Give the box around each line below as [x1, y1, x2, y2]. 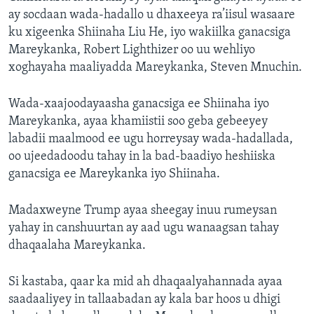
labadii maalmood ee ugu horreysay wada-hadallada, [8, 132, 293, 146]
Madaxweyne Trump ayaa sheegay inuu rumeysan [8, 204, 277, 218]
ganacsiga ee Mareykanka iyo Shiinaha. [8, 168, 220, 182]
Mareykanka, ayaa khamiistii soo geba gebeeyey [8, 115, 268, 129]
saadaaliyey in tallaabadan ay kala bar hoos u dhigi [8, 293, 280, 307]
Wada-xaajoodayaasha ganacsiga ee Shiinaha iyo [8, 97, 269, 111]
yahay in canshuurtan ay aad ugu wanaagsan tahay [8, 221, 279, 235]
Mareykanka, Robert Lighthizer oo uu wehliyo [8, 43, 255, 57]
